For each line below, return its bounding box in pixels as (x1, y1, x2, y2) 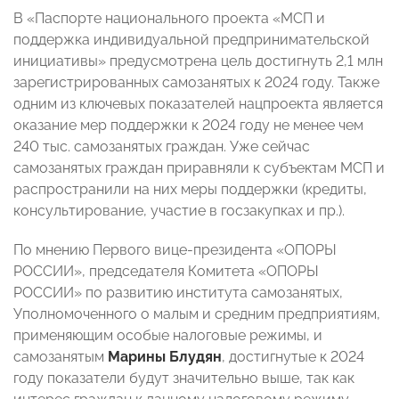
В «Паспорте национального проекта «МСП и (13, 10, 325, 28)
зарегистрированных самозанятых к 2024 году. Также (13, 74, 379, 92)
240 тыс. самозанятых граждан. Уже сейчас (13, 138, 310, 156)
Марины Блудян (108, 348, 222, 366)
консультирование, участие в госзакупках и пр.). (13, 202, 345, 220)
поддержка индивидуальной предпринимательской (13, 31, 370, 49)
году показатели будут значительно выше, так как (13, 370, 354, 387)
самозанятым (13, 348, 108, 366)
